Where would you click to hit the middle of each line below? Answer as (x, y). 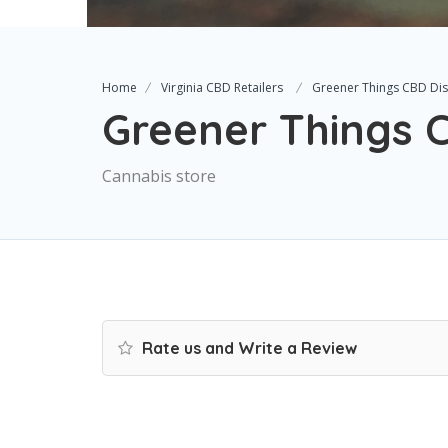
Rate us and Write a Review (247, 348)
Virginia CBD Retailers (222, 87)
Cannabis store (159, 176)
